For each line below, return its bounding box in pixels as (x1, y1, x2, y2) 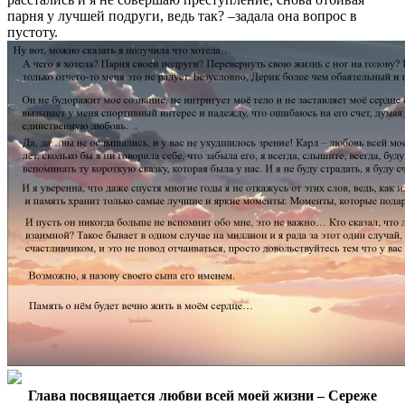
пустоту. (7, 24, 58, 40)
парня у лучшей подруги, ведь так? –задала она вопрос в (7, 8, 357, 24)
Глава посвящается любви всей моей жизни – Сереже (28, 388, 377, 403)
